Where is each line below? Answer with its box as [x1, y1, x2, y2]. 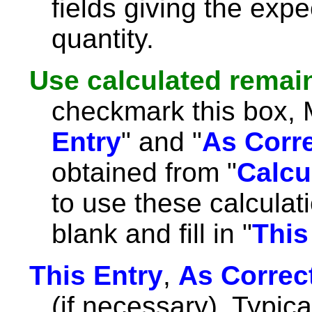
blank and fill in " [52, 219, 252, 249]
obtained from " [52, 157, 237, 187]
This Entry [29, 260, 163, 290]
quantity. [52, 24, 154, 54]
